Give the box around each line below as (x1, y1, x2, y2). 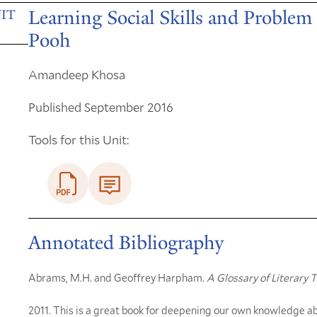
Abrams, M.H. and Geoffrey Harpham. (28, 270, 207, 285)
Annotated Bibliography (28, 231, 224, 255)
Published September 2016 (28, 98, 173, 115)
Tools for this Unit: (28, 130, 129, 148)
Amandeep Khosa (28, 65, 125, 83)
